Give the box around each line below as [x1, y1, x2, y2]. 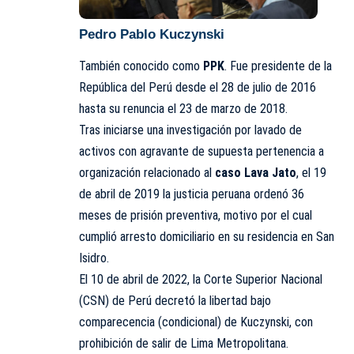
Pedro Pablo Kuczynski [79, 27, 224, 43]
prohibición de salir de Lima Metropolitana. [79, 336, 288, 352]
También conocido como [79, 58, 203, 74]
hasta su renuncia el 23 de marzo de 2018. [79, 101, 288, 117]
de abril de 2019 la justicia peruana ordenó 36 [79, 186, 304, 202]
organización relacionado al [79, 165, 215, 181]
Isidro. [79, 250, 109, 266]
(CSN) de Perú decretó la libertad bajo [79, 293, 271, 309]
